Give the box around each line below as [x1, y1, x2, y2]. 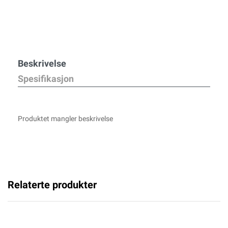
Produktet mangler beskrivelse [18, 115, 113, 123]
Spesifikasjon [18, 73, 74, 84]
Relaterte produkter [8, 179, 97, 191]
